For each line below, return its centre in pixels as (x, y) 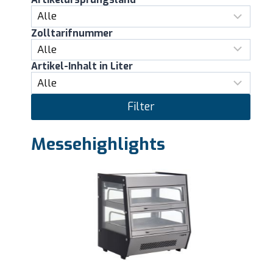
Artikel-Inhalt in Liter (82, 66)
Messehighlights (98, 144)
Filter (141, 107)
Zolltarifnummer (72, 33)
